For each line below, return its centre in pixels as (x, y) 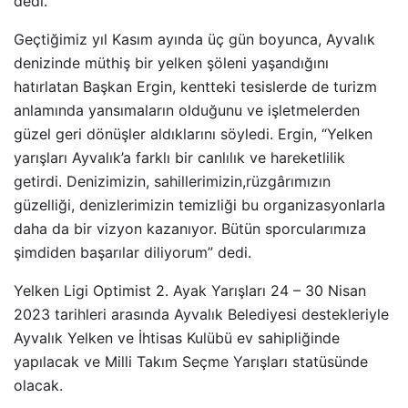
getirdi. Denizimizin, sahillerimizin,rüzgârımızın (172, 181)
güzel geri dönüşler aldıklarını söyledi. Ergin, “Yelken (193, 134)
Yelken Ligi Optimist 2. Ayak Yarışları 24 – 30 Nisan (190, 291)
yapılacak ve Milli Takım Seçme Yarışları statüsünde (191, 362)
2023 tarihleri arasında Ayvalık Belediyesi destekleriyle (201, 314)
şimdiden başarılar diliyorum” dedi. (133, 252)
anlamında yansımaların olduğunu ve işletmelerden (187, 110)
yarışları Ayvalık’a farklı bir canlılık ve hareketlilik (179, 158)
